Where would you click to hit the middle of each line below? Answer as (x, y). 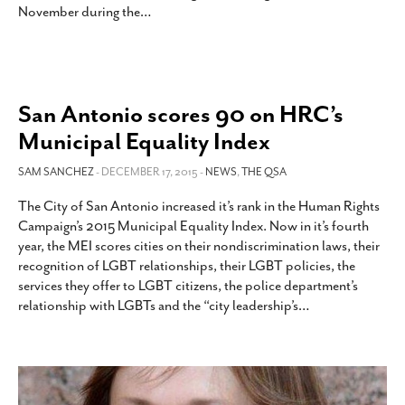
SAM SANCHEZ (56, 172)
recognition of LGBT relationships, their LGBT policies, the (187, 266)
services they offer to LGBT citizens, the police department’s (188, 286)
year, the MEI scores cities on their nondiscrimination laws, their (199, 246)
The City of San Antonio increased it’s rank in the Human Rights (199, 206)
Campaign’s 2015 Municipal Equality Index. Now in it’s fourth (193, 226)
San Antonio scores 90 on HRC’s (181, 114)
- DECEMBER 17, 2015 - (151, 172)
